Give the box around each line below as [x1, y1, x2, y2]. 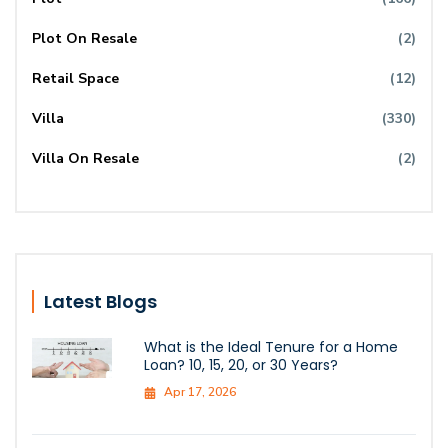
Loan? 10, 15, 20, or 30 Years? [144, 355, 338, 376]
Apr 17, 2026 [164, 384, 236, 401]
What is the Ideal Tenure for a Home [144, 337, 398, 358]
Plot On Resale [32, 29, 137, 49]
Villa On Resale [32, 149, 139, 169]
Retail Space [32, 69, 119, 89]
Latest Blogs [44, 289, 157, 315]
